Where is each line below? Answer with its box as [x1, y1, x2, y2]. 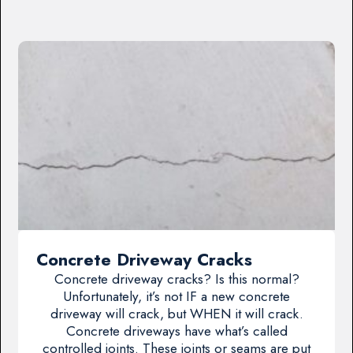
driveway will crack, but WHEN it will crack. [50, 303, 303, 323]
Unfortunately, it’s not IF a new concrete [63, 286, 290, 306]
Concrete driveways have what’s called [65, 321, 288, 340]
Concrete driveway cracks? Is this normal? [54, 269, 299, 288]
